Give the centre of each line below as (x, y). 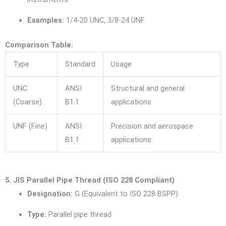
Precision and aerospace (152, 126)
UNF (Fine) (30, 126)
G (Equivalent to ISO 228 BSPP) (125, 193)
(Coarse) (27, 102)
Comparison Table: (39, 45)
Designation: (50, 193)
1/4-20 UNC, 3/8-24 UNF (104, 20)
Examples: (45, 20)
